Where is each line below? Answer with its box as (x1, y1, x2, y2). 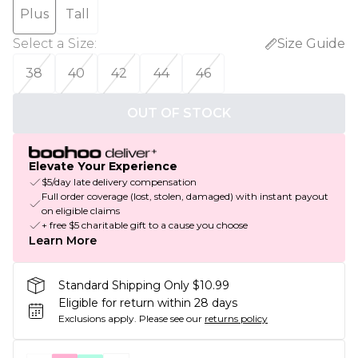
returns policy (205, 312, 268, 325)
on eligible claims (42, 205, 120, 217)
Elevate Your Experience (29, 159, 177, 174)
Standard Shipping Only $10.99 (58, 277, 229, 292)
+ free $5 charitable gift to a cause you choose (42, 219, 248, 232)
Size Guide (277, 36, 345, 51)
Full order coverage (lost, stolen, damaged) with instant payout (42, 190, 328, 203)
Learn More (29, 233, 97, 249)
